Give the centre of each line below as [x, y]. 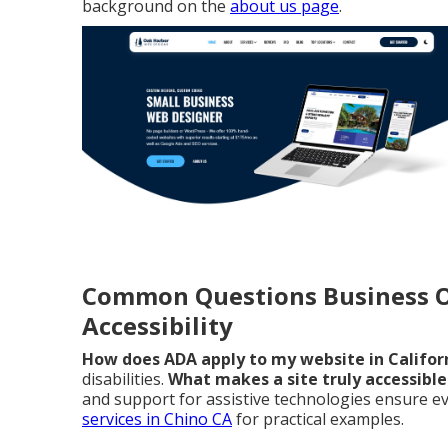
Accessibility [157, 325]
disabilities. [125, 378]
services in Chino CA [157, 418]
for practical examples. [318, 418]
